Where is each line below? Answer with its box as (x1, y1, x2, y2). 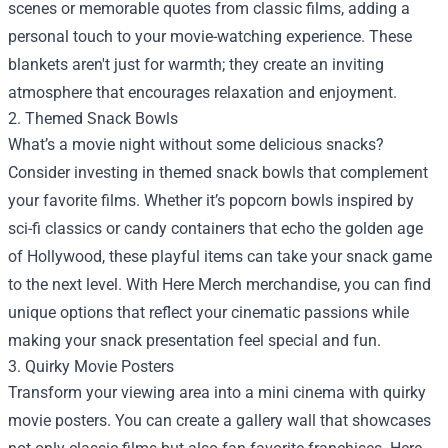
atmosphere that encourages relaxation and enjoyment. (8, 83, 397, 102)
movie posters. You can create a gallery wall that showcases (8, 411, 431, 430)
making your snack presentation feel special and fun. (8, 331, 381, 350)
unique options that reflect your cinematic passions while (8, 303, 409, 322)
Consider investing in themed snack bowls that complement (8, 163, 428, 182)
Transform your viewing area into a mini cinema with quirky (8, 383, 426, 402)
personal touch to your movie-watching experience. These (8, 27, 412, 46)
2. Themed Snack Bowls (8, 109, 178, 128)
